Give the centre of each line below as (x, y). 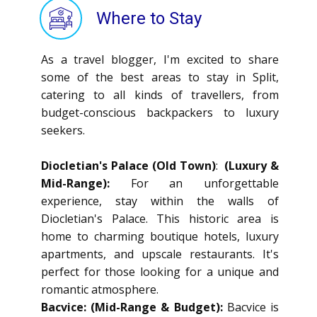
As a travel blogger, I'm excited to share (160, 59)
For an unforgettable (205, 183)
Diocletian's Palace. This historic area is (160, 219)
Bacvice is (251, 307)
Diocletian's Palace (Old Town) (128, 166)
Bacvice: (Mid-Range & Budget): (132, 307)
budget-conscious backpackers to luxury (160, 113)
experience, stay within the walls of (160, 201)
